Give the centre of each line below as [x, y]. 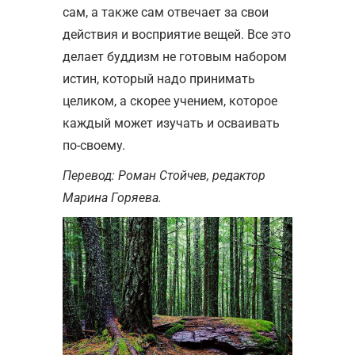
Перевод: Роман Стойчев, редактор [164, 175]
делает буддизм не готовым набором [175, 56]
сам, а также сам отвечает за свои [166, 12]
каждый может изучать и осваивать [171, 123]
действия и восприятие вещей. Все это [177, 34]
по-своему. [94, 145]
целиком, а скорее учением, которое [170, 101]
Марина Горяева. [112, 197]
